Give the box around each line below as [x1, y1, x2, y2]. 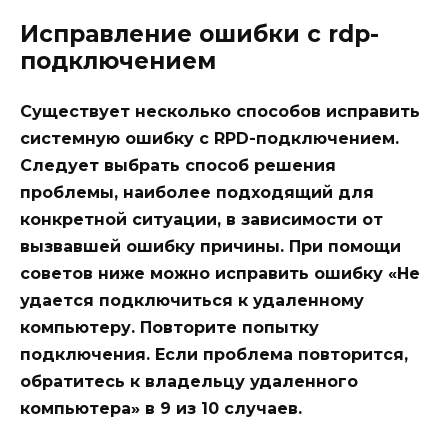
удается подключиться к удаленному [20, 291, 364, 311]
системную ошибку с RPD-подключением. [20, 129, 399, 149]
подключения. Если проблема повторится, [20, 345, 408, 365]
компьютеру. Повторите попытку [20, 318, 319, 338]
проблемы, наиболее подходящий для [20, 183, 374, 203]
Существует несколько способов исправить [20, 102, 420, 122]
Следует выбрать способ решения [20, 156, 336, 176]
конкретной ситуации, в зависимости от [20, 210, 383, 230]
